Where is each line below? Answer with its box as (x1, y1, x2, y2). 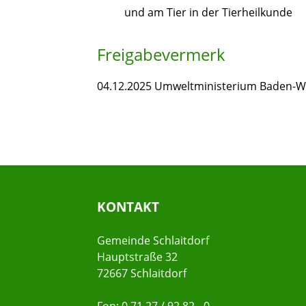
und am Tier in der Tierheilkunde (124, 5, 292, 20)
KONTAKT (97, 197, 159, 217)
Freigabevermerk (97, 43, 225, 66)
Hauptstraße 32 (97, 249, 178, 265)
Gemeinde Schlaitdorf (97, 233, 209, 249)
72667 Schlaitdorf (97, 266, 186, 281)
